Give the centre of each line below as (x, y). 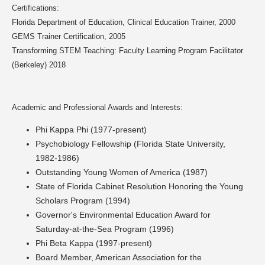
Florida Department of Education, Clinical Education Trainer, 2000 (124, 22)
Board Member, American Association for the (119, 258)
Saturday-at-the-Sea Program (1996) (105, 229)
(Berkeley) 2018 (39, 65)
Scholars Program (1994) (83, 201)
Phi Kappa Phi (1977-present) (91, 130)
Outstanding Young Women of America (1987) (122, 172)
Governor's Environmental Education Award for (123, 215)
